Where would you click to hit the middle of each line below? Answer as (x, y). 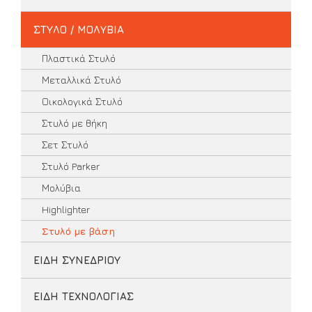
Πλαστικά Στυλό (79, 58)
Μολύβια (61, 188)
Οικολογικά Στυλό (82, 101)
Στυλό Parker (71, 166)
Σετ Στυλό (65, 145)
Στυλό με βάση (78, 231)
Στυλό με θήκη (75, 123)
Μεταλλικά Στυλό (81, 80)
